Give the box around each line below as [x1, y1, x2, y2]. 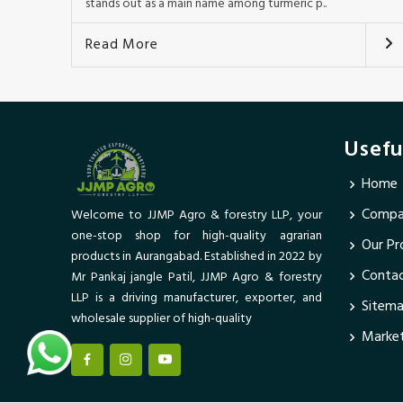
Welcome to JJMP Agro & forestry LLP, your [71, 204, 322, 226]
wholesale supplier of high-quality [71, 308, 253, 329]
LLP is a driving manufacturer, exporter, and [71, 287, 322, 309]
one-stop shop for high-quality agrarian [71, 225, 322, 246]
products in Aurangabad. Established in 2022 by [71, 246, 322, 267]
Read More [85, 32, 158, 57]
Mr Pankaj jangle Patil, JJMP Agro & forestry [71, 266, 322, 288]
